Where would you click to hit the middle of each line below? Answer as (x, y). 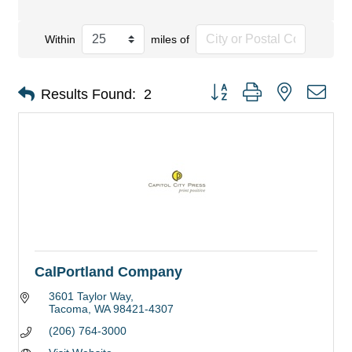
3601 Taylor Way (89, 296)
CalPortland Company (108, 272)
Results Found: (88, 94)
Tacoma (68, 309)
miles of (170, 39)
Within (60, 39)
